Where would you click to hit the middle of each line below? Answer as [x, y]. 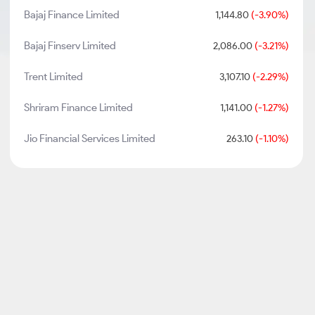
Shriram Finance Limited [79, 108]
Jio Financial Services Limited [90, 139]
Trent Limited [54, 77]
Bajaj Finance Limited [72, 15]
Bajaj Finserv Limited [70, 46]
